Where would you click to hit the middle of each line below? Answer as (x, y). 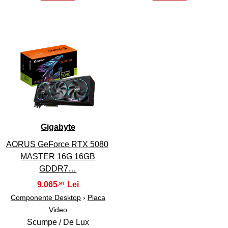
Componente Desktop (46, 198)
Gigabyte (58, 127)
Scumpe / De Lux (58, 222)
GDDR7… (58, 169)
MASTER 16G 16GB (58, 157)
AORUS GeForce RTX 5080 (57, 145)
